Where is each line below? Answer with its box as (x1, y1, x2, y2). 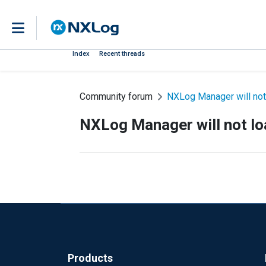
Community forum (80, 91, 153, 102)
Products (68, 252, 113, 264)
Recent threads (99, 50, 145, 58)
